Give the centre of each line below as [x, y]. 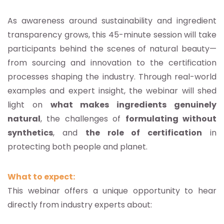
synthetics [30, 133]
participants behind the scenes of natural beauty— [112, 49]
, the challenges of [83, 119]
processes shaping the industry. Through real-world [112, 77]
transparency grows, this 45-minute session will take [112, 35]
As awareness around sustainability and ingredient [112, 21]
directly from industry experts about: [80, 205]
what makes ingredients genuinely [133, 105]
